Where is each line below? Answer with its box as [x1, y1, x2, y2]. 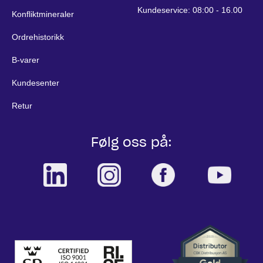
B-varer [12, 55, 39, 65]
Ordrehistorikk [12, 32, 64, 42]
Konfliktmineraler [12, 9, 74, 19]
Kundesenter [12, 78, 59, 88]
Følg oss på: [91, 134, 172, 151]
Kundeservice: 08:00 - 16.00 [137, 5, 242, 15]
